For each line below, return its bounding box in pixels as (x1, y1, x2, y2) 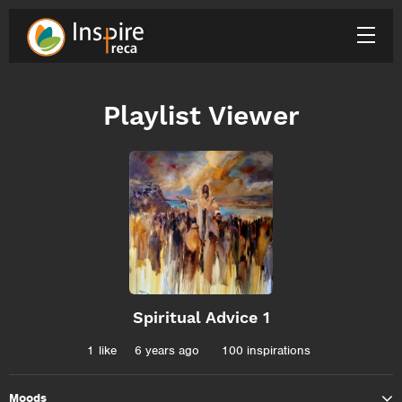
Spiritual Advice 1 (132, 308, 270, 327)
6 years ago (135, 343, 199, 358)
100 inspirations (222, 343, 310, 358)
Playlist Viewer (102, 100, 300, 131)
